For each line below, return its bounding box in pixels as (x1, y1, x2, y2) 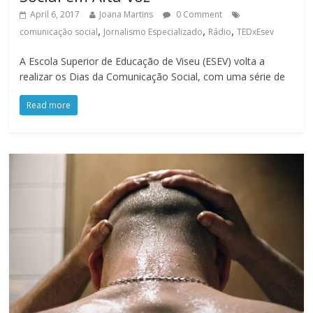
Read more (27, 99, 71, 112)
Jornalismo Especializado (103, 26, 203, 38)
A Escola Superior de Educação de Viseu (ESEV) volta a (20, 54, 265, 68)
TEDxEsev (237, 26, 275, 38)
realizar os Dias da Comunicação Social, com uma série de (20, 70, 286, 84)
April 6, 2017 (30, 8, 80, 21)
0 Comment (174, 8, 223, 21)
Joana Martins (99, 8, 154, 21)
